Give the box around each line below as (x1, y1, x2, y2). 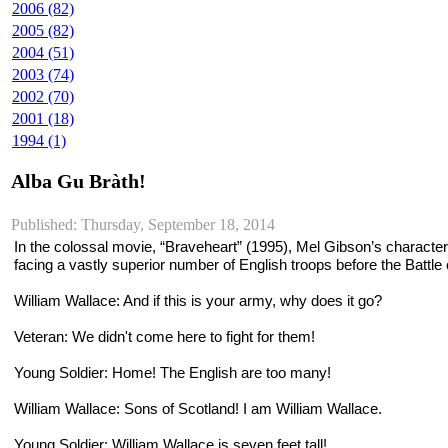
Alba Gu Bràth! (11, 170, 146, 193)
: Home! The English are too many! (104, 363, 331, 381)
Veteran (14, 327, 64, 345)
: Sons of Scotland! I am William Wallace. (116, 399, 382, 417)
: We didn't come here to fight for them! (64, 327, 315, 345)
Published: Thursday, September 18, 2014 (11, 216, 275, 234)
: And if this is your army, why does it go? (116, 291, 382, 309)
